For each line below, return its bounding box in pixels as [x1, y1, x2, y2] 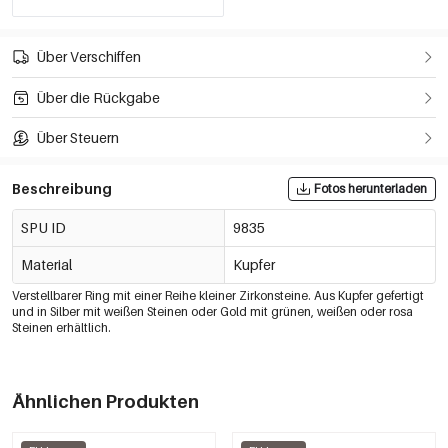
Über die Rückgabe [36, 88, 160, 106]
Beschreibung [12, 180, 112, 198]
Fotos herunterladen [314, 181, 427, 197]
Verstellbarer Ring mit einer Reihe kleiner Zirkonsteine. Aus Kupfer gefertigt [12, 288, 424, 304]
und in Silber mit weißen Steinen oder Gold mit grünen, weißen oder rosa [12, 304, 413, 320]
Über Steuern [36, 128, 119, 146]
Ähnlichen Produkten [12, 391, 199, 413]
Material [21, 256, 72, 274]
